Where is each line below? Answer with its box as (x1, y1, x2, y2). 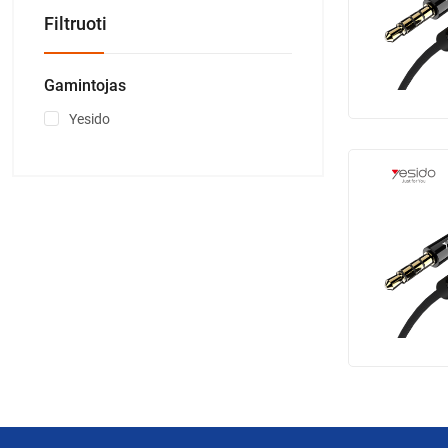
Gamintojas (44, 75, 126, 95)
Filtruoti (44, 12, 107, 34)
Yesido (69, 110, 110, 127)
